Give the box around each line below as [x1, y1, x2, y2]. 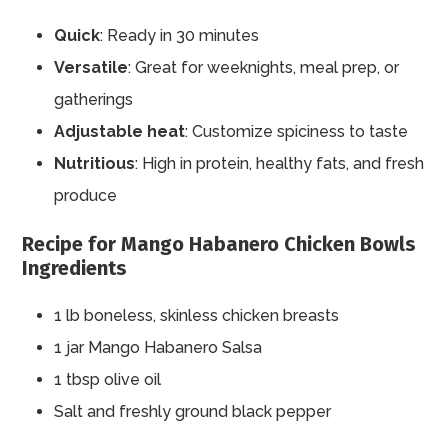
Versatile [54, 58, 129, 78]
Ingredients [22, 256, 128, 281]
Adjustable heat [54, 122, 186, 142]
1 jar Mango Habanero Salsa [54, 338, 263, 358]
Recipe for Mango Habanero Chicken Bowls [22, 232, 417, 257]
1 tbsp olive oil [54, 370, 162, 390]
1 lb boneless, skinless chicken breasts [54, 306, 340, 326]
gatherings [54, 90, 134, 110]
